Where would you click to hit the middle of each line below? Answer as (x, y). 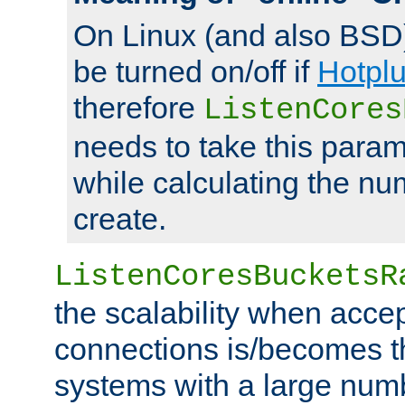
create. (120, 218)
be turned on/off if (195, 71)
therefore (138, 107)
